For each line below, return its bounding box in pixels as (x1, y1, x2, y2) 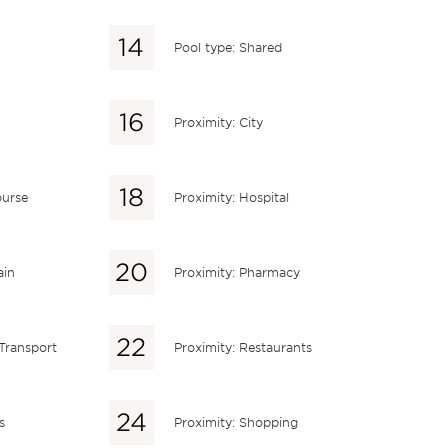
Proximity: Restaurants (173, 339, 312, 355)
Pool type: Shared (173, 39, 282, 55)
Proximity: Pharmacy (173, 264, 300, 280)
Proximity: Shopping (173, 414, 298, 430)
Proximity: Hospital (173, 189, 289, 205)
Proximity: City (173, 114, 263, 130)
